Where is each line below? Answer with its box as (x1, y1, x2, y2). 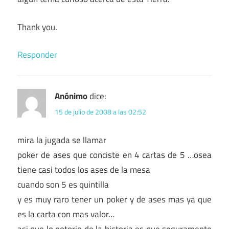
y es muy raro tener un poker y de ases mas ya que (17, 193, 212, 207)
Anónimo (55, 89, 87, 103)
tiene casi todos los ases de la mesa (17, 163, 150, 177)
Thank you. (17, 20, 57, 34)
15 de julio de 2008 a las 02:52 (55, 106, 146, 118)
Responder (17, 48, 57, 62)
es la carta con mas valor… (17, 208, 114, 221)
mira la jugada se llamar (17, 133, 106, 147)
